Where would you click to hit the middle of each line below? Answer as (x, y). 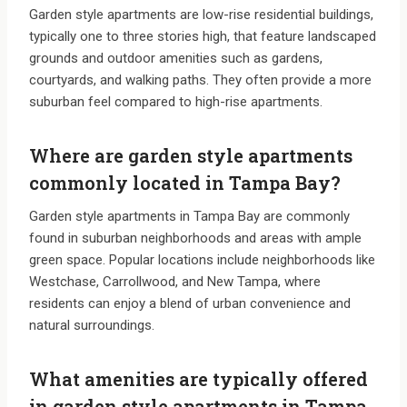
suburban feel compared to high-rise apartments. (176, 102)
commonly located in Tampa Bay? (185, 183)
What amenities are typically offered (199, 379)
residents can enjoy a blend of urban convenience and (190, 304)
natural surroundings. (92, 326)
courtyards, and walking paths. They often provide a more (200, 80)
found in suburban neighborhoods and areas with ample (195, 238)
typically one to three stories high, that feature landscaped (203, 37)
